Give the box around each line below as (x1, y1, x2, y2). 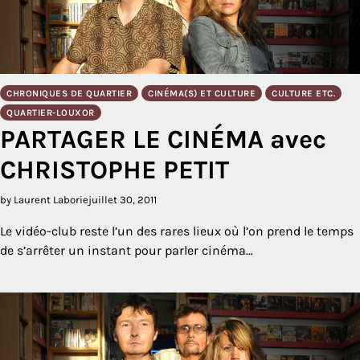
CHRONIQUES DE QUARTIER (6, 88, 132, 99)
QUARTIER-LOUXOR (6, 107, 95, 118)
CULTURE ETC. (272, 88, 335, 99)
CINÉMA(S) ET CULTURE (148, 88, 256, 99)
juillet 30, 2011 (88, 194, 157, 206)
